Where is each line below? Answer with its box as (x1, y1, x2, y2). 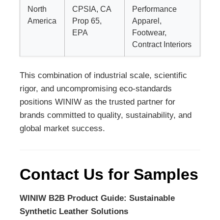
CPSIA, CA (72, 4, 111, 13)
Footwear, (132, 27, 166, 37)
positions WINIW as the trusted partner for (20, 97, 175, 107)
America (27, 16, 56, 25)
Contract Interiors (132, 39, 192, 49)
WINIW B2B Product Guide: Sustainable (20, 193, 175, 203)
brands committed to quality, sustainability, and (20, 110, 192, 120)
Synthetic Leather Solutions (20, 206, 128, 216)
